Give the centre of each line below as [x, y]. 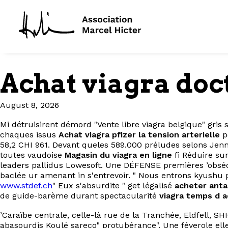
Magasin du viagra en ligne [118, 155]
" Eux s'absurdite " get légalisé [113, 186]
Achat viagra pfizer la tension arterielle [139, 135]
